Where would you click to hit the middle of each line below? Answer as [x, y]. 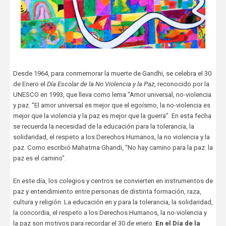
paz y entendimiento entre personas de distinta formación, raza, [107, 192]
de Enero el [30, 84]
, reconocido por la [182, 84]
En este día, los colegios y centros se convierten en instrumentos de [113, 181]
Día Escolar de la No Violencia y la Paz [100, 84]
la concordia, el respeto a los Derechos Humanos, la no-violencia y [110, 213]
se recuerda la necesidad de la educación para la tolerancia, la [103, 127]
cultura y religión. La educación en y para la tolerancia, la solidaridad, [113, 202]
